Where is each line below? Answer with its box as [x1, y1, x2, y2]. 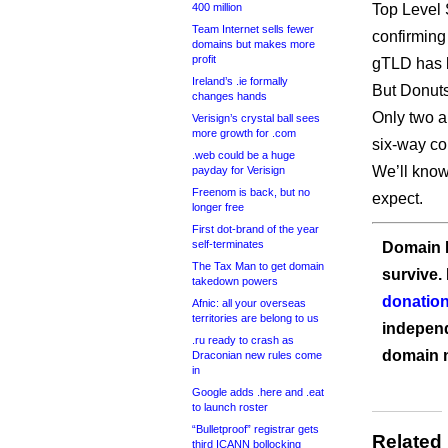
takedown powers [192, 275, 278, 287]
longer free [192, 201, 244, 213]
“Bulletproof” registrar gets [192, 423, 319, 435]
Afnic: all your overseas [192, 297, 306, 309]
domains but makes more [192, 38, 315, 50]
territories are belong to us [192, 312, 319, 324]
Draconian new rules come [192, 349, 322, 361]
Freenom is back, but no [192, 186, 310, 198]
